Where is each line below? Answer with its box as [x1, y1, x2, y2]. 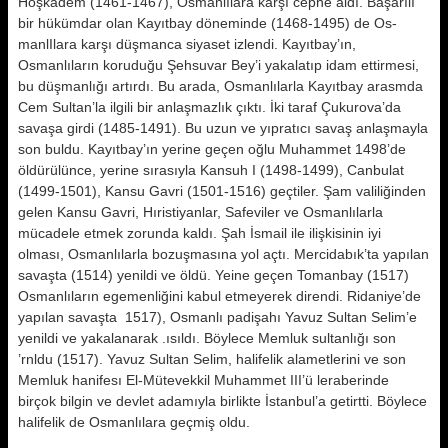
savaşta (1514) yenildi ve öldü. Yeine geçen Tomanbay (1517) [18, 267, 409, 283]
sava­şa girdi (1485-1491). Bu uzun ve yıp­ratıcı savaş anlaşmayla [18, 120, 428, 136]
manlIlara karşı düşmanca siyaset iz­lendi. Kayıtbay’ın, [18, 36, 356, 52]
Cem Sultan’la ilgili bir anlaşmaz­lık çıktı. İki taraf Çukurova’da [18, 99, 401, 115]
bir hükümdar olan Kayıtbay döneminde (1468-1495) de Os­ [18, 15, 397, 31]
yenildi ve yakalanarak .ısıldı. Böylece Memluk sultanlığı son [18, 330, 396, 346]
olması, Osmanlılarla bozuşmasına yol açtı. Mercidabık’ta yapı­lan [18, 246, 429, 262]
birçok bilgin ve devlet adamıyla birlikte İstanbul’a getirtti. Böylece [18, 393, 427, 409]
